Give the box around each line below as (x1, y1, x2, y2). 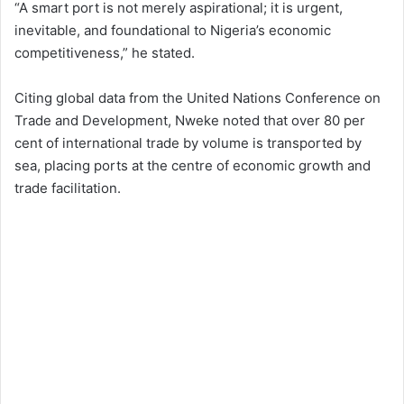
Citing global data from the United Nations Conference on (14, 89, 381, 107)
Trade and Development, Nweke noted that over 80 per (14, 112, 365, 130)
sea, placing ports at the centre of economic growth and (14, 157, 371, 175)
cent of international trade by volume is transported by (14, 134, 362, 152)
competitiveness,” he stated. (14, 44, 195, 62)
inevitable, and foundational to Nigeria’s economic (14, 22, 331, 40)
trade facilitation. (14, 179, 121, 197)
